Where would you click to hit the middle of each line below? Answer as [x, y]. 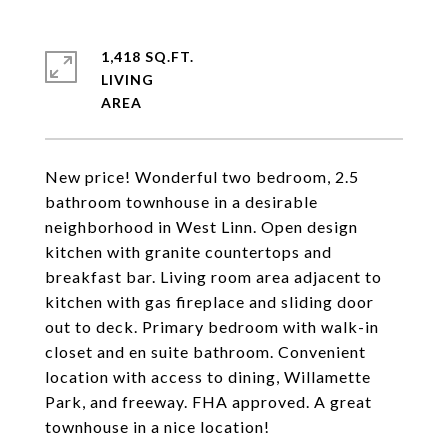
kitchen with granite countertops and [188, 251]
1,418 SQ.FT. [147, 56]
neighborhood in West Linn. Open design [201, 226]
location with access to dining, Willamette [208, 376]
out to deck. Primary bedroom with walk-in [212, 326]
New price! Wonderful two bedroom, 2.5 [202, 176]
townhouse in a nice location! [157, 426]
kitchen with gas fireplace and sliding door [209, 301]
